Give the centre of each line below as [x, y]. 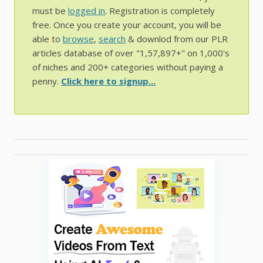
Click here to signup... [108, 81]
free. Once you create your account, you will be [127, 25]
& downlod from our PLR [177, 39]
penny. [47, 81]
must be [50, 11]
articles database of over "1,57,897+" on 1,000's [131, 53]
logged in [87, 11]
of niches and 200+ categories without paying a [128, 67]
